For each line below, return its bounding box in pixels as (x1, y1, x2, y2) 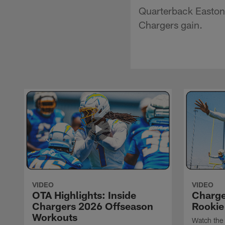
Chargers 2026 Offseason (32, 199, 153, 212)
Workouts (32, 210, 77, 223)
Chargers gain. (139, 18, 202, 31)
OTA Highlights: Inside (32, 188, 136, 201)
